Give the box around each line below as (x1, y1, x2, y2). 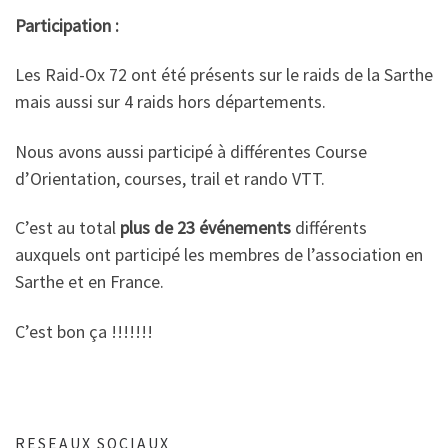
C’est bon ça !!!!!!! (15, 319, 153, 343)
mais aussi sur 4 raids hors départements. (15, 90, 326, 113)
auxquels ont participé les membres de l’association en (15, 243, 423, 266)
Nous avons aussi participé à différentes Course (15, 139, 367, 163)
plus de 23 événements (120, 216, 291, 239)
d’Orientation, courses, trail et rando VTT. (15, 166, 325, 190)
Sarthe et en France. (15, 270, 164, 293)
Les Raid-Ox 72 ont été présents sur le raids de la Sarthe (15, 63, 433, 86)
